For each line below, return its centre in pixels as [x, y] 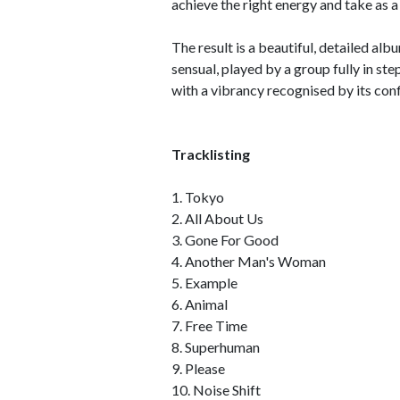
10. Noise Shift [216, 390]
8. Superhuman [216, 347]
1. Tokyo [198, 197]
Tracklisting [211, 154]
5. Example [204, 283]
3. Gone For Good [225, 240]
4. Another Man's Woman [249, 261]
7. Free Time [209, 325]
